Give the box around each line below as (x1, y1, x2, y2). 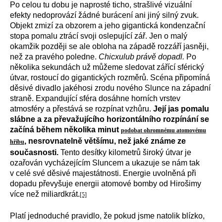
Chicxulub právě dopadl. (99, 53, 184, 61)
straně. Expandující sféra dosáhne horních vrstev (10, 94, 180, 103)
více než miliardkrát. (10, 190, 80, 198)
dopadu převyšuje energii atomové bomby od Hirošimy (10, 179, 201, 188)
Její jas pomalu (153, 105, 209, 113)
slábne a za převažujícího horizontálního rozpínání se (10, 115, 209, 123)
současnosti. (10, 148, 58, 157)
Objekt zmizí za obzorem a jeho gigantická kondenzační (10, 21, 205, 30)
